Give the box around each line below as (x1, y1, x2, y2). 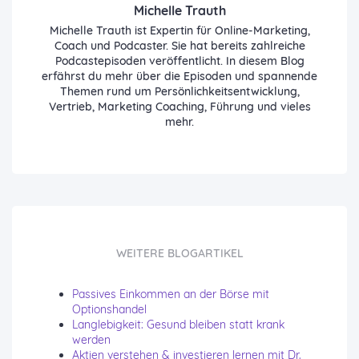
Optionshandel (72, 302, 147, 317)
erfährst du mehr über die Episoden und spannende (42, 69, 317, 83)
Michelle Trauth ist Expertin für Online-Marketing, (49, 23, 310, 38)
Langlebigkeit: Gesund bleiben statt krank (72, 317, 284, 332)
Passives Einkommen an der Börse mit (72, 287, 269, 301)
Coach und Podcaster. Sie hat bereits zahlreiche (54, 38, 305, 53)
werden (72, 333, 111, 347)
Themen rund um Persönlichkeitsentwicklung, (59, 84, 300, 99)
